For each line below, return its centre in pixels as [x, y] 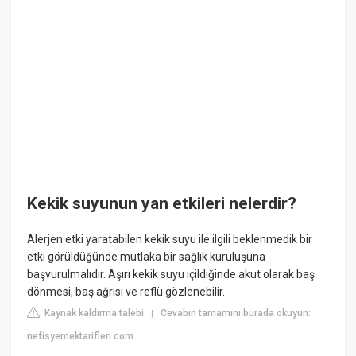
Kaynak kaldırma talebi [93, 313]
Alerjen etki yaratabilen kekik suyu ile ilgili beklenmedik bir [170, 240]
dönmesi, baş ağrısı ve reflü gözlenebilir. [126, 292]
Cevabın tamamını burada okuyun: [236, 313]
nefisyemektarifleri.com [81, 337]
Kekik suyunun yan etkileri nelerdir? [162, 203]
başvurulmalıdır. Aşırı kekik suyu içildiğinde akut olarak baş [171, 275]
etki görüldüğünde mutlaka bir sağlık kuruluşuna [147, 257]
